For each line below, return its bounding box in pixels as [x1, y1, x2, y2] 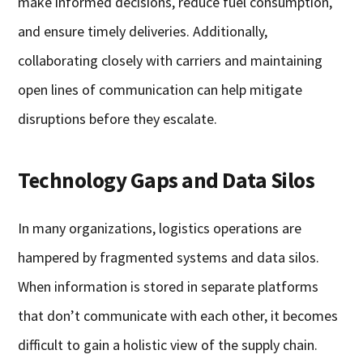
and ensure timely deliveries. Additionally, [18, 22, 268, 41]
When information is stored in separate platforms [18, 277, 319, 297]
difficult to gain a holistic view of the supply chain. [18, 335, 318, 355]
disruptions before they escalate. [18, 109, 218, 129]
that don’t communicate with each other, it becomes [18, 306, 339, 326]
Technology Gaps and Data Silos [18, 166, 315, 194]
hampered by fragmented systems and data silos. [18, 248, 320, 267]
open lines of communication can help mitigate [18, 80, 303, 100]
